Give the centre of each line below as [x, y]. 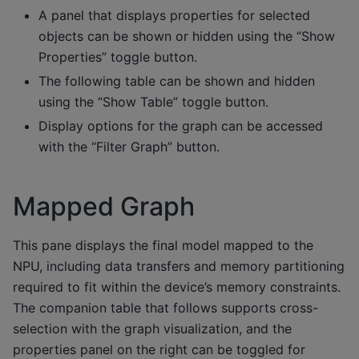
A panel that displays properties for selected [174, 15]
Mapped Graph [104, 206]
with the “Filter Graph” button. [129, 146]
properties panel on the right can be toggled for [159, 349]
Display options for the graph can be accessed [181, 125]
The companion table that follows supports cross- [165, 307]
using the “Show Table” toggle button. [153, 101]
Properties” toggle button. [118, 56]
